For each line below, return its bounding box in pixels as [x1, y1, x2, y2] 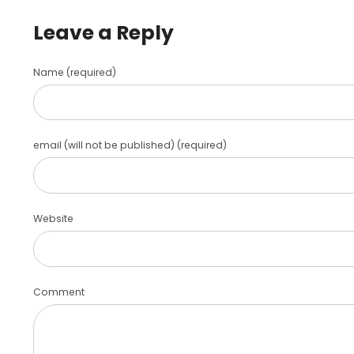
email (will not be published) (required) [33, 138, 228, 153]
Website [33, 212, 74, 226]
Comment [33, 285, 85, 299]
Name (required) [33, 65, 117, 79]
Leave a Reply [33, 19, 175, 47]
